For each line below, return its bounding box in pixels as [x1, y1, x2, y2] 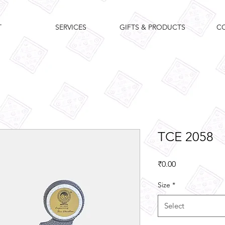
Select [164, 201, 184, 210]
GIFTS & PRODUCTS [119, 23, 185, 32]
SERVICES [55, 23, 86, 32]
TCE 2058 [158, 129, 213, 145]
